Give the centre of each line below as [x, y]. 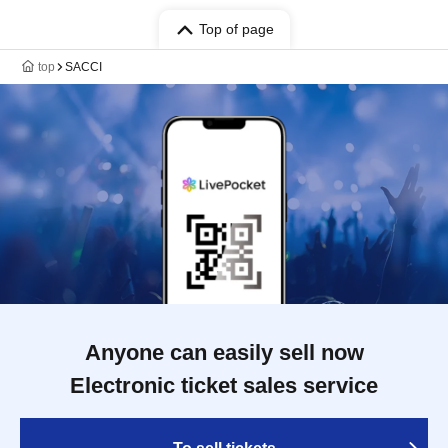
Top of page [236, 29]
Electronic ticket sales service [224, 385]
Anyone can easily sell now [224, 352]
